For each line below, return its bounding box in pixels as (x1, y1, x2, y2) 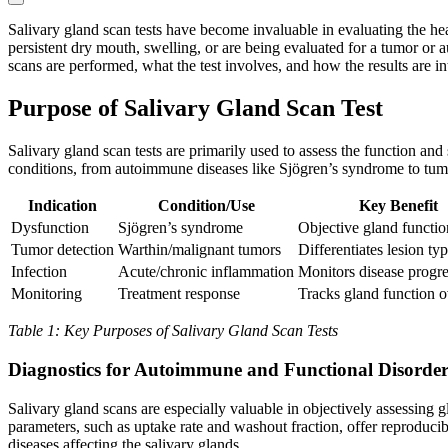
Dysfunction (11, 219, 89, 237)
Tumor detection (11, 241, 114, 259)
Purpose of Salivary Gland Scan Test (8, 95, 383, 122)
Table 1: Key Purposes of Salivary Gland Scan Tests (8, 322, 338, 340)
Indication (28, 197, 97, 215)
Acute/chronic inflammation (118, 263, 294, 281)
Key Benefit (358, 197, 438, 215)
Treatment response (118, 285, 240, 303)
